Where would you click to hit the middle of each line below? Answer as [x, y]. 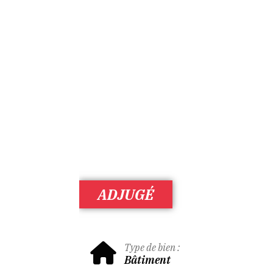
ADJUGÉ [126, 194]
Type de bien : [152, 247]
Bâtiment [147, 260]
